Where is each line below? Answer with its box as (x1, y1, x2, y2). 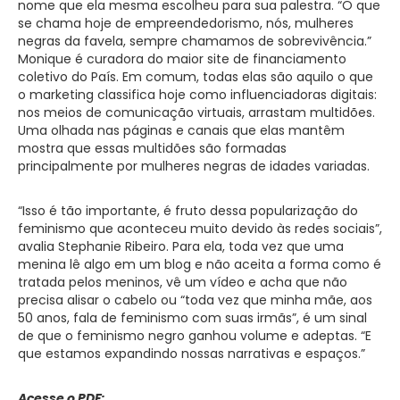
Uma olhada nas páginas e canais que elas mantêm (18, 121, 345, 139)
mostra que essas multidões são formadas (18, 138, 287, 157)
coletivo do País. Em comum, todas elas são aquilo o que (18, 67, 373, 86)
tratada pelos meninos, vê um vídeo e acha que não (18, 272, 347, 291)
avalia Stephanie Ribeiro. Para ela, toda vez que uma (18, 237, 344, 255)
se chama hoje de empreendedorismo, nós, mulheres (18, 13, 354, 32)
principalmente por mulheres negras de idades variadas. (18, 156, 370, 175)
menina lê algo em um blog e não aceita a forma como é (18, 254, 381, 273)
